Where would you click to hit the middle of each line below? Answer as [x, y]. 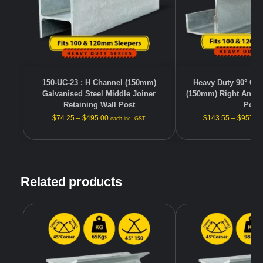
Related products [71, 182]
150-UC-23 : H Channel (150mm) [99, 83]
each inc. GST [128, 119]
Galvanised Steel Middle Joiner [99, 94]
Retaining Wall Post [99, 105]
